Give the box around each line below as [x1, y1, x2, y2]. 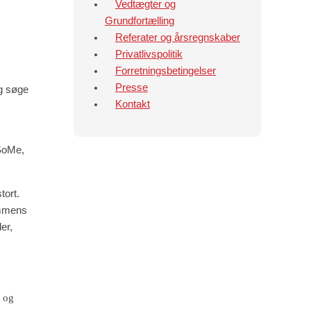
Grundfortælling [105, 15, 174, 26]
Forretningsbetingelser [115, 65, 216, 76]
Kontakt [115, 98, 150, 110]
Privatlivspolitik [115, 48, 183, 60]
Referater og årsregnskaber [115, 31, 240, 43]
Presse [115, 81, 148, 93]
